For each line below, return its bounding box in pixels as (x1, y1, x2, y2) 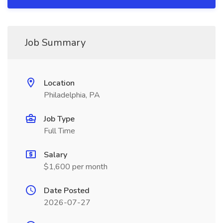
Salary (44, 149, 67, 160)
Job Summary (25, 36, 86, 49)
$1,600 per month (44, 161, 108, 172)
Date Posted (44, 185, 90, 196)
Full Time (44, 125, 75, 136)
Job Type (44, 113, 75, 124)
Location (44, 78, 75, 89)
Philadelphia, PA (44, 90, 100, 101)
